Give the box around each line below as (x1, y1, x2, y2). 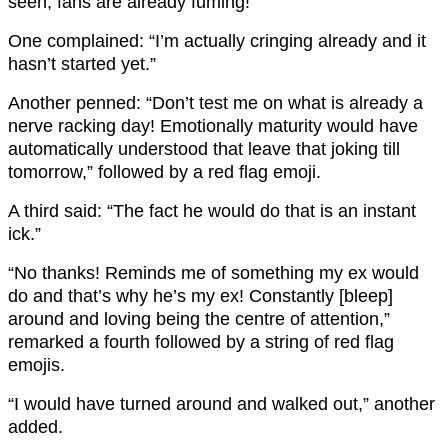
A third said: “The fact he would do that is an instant (8, 201, 416, 222)
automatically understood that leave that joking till (8, 139, 400, 160)
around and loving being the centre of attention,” (8, 309, 390, 330)
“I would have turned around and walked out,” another (8, 394, 435, 415)
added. (8, 417, 63, 438)
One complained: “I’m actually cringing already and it (8, 31, 426, 52)
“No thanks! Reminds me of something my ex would (8, 263, 419, 284)
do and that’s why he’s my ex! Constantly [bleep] (8, 286, 393, 307)
